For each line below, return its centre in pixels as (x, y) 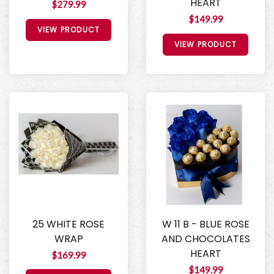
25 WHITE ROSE (68, 224)
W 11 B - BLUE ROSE (206, 224)
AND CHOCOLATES (206, 239)
